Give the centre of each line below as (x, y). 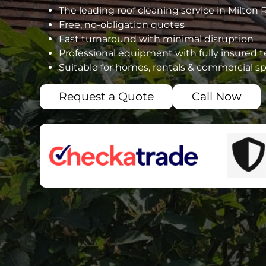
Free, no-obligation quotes (122, 25)
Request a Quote (106, 97)
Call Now (217, 97)
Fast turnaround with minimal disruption (156, 39)
